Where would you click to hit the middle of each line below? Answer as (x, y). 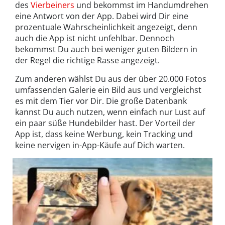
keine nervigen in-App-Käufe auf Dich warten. (100, 145)
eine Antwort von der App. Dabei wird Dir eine (102, 16)
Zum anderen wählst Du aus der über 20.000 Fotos (111, 79)
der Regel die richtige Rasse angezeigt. (87, 61)
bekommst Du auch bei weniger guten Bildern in (106, 49)
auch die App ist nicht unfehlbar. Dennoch (95, 38)
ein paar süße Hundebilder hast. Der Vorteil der (105, 123)
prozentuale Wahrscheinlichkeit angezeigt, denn (106, 27)
